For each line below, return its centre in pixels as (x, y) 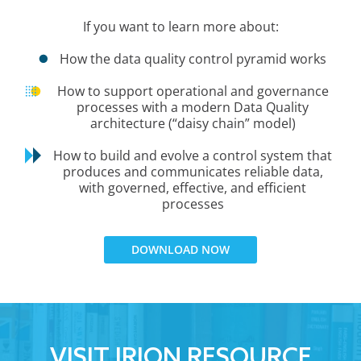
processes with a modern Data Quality (193, 107)
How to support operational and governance (193, 91)
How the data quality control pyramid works (193, 58)
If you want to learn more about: (180, 26)
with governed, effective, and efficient (193, 187)
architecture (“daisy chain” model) (193, 123)
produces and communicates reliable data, (193, 171)
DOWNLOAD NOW (180, 249)
